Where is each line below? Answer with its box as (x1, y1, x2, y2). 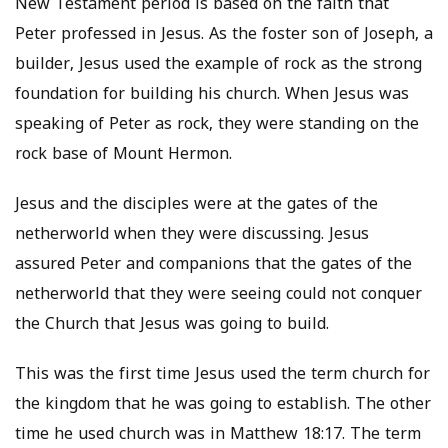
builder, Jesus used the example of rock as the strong (15, 55, 422, 76)
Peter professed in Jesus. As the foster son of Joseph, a (15, 25, 433, 46)
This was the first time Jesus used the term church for (15, 365, 430, 386)
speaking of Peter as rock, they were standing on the (15, 115, 419, 136)
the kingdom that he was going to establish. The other (15, 395, 431, 416)
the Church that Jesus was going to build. (15, 315, 329, 336)
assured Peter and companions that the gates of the (15, 255, 412, 276)
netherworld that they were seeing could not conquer (15, 285, 422, 306)
